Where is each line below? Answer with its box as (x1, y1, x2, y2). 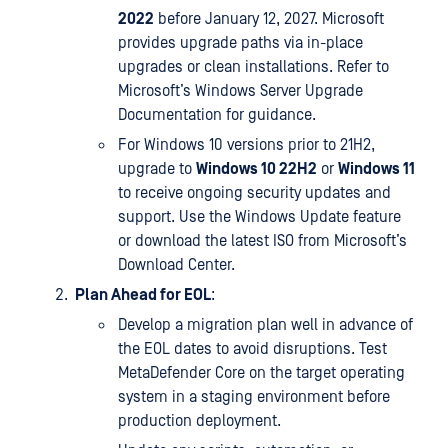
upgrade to (118, 160, 196, 178)
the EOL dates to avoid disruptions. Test (118, 340, 387, 358)
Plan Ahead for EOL (75, 286, 211, 304)
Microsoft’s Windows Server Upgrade (118, 82, 363, 100)
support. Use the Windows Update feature (118, 208, 401, 226)
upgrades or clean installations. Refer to (118, 58, 389, 76)
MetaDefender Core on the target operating (118, 364, 405, 382)
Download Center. (118, 256, 235, 274)
